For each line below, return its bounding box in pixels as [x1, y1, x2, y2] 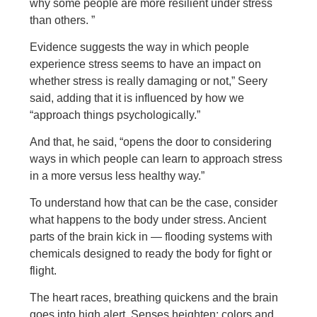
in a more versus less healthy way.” [30, 170, 205, 182]
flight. [30, 265, 57, 277]
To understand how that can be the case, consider [30, 197, 278, 209]
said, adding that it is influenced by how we [30, 92, 245, 104]
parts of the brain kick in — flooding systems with [30, 231, 273, 243]
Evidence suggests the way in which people [30, 41, 250, 53]
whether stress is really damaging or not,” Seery [30, 75, 268, 87]
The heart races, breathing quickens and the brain [30, 292, 279, 304]
